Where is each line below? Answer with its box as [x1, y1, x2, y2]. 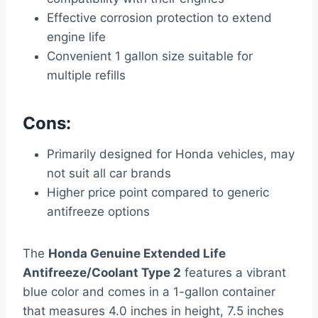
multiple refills [47, 68, 126, 83]
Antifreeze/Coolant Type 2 [23, 265, 181, 280]
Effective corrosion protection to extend [47, 11, 272, 26]
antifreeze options [47, 204, 150, 219]
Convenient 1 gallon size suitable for [47, 49, 253, 64]
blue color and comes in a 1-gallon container [23, 285, 275, 300]
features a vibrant [181, 265, 286, 280]
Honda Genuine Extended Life [48, 246, 226, 261]
